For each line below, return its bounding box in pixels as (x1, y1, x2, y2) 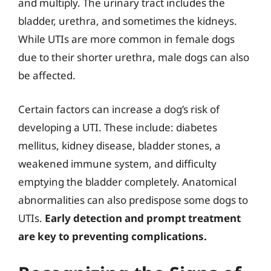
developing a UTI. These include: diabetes (18, 120, 217, 134)
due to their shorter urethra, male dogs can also (18, 50, 249, 64)
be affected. (18, 68, 76, 82)
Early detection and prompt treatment (45, 211, 241, 225)
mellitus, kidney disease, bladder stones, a (18, 138, 221, 152)
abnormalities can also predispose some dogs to (18, 192, 248, 207)
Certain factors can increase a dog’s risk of (18, 102, 220, 116)
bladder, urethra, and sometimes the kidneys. (18, 14, 237, 28)
